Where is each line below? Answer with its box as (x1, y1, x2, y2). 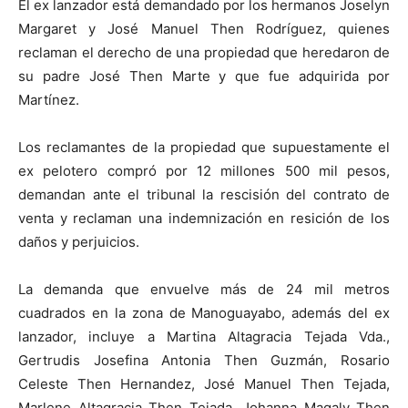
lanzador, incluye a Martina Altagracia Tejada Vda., (18, 328, 390, 346)
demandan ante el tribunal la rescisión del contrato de (18, 186, 390, 204)
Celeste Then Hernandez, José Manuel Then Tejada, (18, 375, 390, 393)
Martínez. (18, 91, 79, 109)
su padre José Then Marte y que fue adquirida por (18, 67, 390, 86)
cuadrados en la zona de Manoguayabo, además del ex (18, 304, 390, 322)
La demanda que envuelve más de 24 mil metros (18, 280, 390, 299)
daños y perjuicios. (18, 233, 139, 251)
